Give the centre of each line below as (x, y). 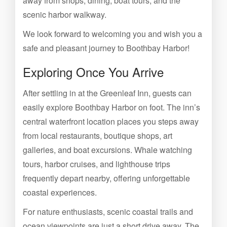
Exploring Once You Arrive (93, 72)
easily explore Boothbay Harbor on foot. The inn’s (111, 107)
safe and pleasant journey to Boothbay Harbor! (106, 48)
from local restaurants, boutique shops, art (98, 136)
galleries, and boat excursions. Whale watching (107, 150)
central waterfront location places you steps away (111, 121)
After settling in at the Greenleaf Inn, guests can (107, 93)
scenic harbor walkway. (65, 14)
